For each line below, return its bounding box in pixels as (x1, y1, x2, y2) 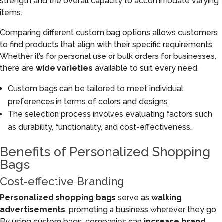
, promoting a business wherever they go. (65, 205, 218, 214)
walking (151, 193, 182, 202)
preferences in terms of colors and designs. (8, 97, 169, 106)
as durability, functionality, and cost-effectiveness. (8, 122, 192, 132)
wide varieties (36, 63, 93, 73)
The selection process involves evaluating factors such (8, 110, 212, 119)
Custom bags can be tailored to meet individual (8, 84, 183, 93)
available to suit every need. (93, 63, 199, 73)
